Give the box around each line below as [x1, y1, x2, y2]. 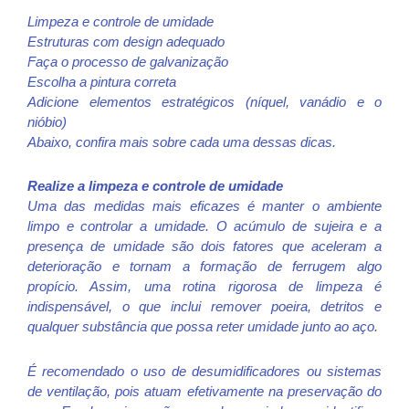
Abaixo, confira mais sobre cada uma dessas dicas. [27, 134, 336, 151]
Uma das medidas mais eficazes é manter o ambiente [27, 198, 382, 215]
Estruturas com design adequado [27, 34, 225, 50]
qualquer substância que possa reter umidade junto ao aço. [27, 319, 378, 335]
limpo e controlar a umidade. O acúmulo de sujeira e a [27, 218, 382, 235]
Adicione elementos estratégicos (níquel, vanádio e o [27, 94, 382, 110]
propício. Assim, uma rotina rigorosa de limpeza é [27, 278, 382, 295]
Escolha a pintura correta [27, 74, 176, 90]
